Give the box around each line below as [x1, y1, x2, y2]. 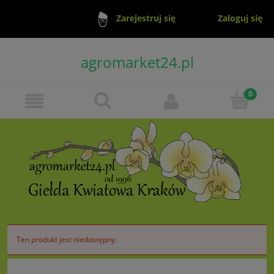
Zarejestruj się [116, 12, 176, 24]
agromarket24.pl [80, 51, 194, 72]
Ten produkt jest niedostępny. [17, 234, 117, 245]
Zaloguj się [218, 12, 263, 24]
